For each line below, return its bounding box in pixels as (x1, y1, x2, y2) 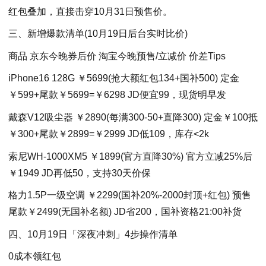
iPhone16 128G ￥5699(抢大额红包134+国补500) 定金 (8, 73, 239, 84)
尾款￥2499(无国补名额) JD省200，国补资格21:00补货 (8, 207, 242, 217)
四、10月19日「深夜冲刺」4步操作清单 (8, 229, 178, 239)
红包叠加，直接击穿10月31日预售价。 (8, 6, 172, 17)
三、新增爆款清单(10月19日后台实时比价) (8, 28, 188, 39)
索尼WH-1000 (8, 151, 68, 161)
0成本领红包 (8, 251, 61, 262)
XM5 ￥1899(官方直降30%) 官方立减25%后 (68, 151, 252, 161)
